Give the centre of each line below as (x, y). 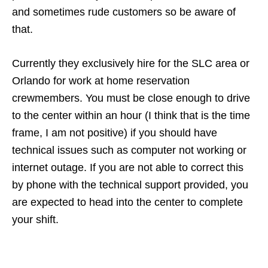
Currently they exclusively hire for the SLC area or (131, 63)
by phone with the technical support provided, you (130, 185)
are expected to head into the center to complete (127, 202)
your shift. (35, 219)
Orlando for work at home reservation (101, 80)
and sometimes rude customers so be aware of (124, 12)
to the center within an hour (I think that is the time (131, 115)
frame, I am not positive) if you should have (115, 133)
